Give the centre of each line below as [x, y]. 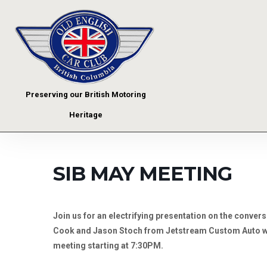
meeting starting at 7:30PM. [108, 245]
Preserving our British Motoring [86, 94]
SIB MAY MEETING [142, 173]
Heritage [86, 114]
